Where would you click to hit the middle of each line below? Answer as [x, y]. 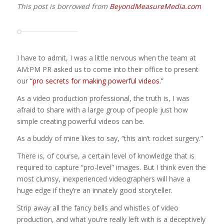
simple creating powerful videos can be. [80, 121]
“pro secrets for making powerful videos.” [96, 80]
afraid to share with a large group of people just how [102, 109]
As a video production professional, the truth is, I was [103, 98]
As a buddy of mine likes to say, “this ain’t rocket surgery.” [110, 138]
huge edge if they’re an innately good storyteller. [94, 190]
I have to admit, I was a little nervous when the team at [106, 57]
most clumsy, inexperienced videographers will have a [103, 179]
